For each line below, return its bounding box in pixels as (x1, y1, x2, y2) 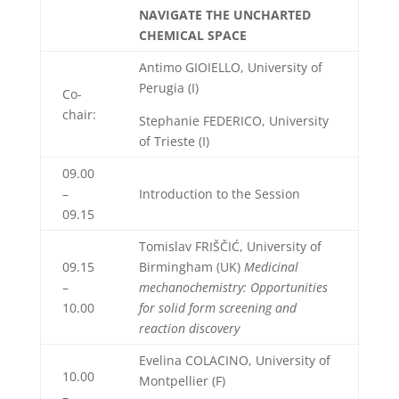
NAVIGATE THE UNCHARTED (138, 6, 311, 23)
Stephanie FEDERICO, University (138, 112, 329, 129)
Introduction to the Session (138, 185, 300, 202)
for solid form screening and (138, 299, 297, 316)
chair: (61, 106, 96, 123)
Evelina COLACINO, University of (138, 352, 330, 369)
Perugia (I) (138, 79, 199, 96)
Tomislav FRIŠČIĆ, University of (138, 238, 322, 255)
